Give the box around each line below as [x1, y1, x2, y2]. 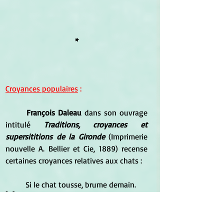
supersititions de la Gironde [5, 131, 105, 142]
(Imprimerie [104, 131, 147, 142]
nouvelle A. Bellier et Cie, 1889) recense [5, 143, 147, 154]
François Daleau [26, 107, 81, 118]
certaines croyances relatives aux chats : [5, 155, 142, 166]
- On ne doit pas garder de [45, 199, 147, 210]
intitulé [5, 119, 30, 130]
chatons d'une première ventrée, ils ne [5, 211, 147, 222]
